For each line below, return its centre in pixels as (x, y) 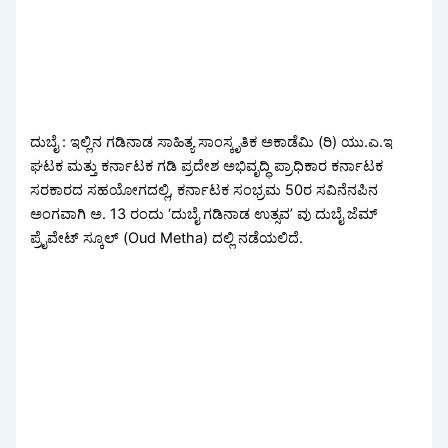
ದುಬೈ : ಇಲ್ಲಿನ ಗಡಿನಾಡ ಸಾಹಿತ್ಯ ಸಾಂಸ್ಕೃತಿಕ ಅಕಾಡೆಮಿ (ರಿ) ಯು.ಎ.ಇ (212, 142)
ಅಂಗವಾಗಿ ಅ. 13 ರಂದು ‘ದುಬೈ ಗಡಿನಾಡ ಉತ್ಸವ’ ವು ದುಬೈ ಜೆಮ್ (204, 214)
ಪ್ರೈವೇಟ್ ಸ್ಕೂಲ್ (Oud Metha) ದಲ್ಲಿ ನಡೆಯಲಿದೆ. (167, 238)
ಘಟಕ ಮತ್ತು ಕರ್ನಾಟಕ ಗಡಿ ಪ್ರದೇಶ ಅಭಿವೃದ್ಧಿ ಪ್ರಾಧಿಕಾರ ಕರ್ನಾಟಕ (207, 166)
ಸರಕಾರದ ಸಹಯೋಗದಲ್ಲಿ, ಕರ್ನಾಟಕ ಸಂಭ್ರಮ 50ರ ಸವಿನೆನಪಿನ (204, 190)
